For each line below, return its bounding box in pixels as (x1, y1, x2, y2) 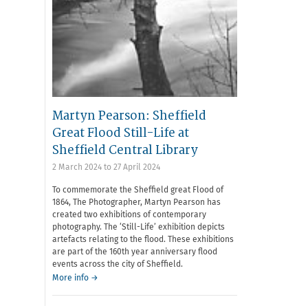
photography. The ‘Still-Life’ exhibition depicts (52, 223, 225, 232)
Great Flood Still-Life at (52, 125, 189, 140)
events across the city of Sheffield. (52, 260, 183, 269)
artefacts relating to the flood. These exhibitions (52, 235, 234, 244)
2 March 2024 (52, 163, 102, 172)
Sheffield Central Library (52, 142, 198, 157)
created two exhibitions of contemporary (52, 210, 206, 219)
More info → (52, 274, 98, 283)
